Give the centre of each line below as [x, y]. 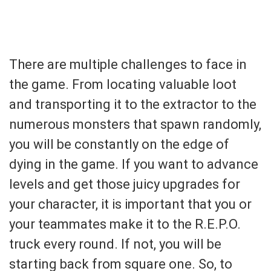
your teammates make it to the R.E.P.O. [125, 224]
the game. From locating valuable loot [123, 84]
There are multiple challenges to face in [128, 64]
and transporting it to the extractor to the [133, 104]
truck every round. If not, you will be [115, 244]
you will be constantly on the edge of [119, 144]
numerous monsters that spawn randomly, [135, 124]
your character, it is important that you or [130, 204]
